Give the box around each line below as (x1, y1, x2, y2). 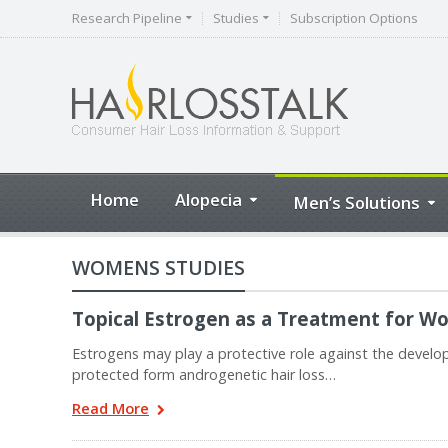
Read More (72, 398, 149, 418)
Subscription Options (290, 9, 418, 27)
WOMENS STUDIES (72, 254, 245, 281)
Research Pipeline (72, 9, 182, 27)
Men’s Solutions (293, 191, 420, 214)
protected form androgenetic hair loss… (72, 365, 336, 384)
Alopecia (175, 188, 242, 211)
